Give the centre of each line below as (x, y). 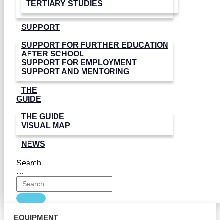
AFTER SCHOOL (53, 54)
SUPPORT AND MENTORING (75, 71)
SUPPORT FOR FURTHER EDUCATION (95, 45)
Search (29, 163)
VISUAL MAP (46, 125)
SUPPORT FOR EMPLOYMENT (79, 63)
